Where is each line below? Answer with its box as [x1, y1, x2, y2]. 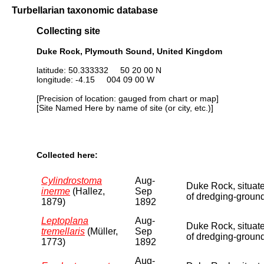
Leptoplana [41, 215, 88, 226]
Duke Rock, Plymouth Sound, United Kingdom [37, 46, 222, 56]
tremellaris [41, 226, 85, 236]
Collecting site [37, 25, 100, 37]
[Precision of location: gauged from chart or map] [37, 93, 219, 103]
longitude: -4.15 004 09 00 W [37, 74, 154, 84]
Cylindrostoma [41, 175, 102, 186]
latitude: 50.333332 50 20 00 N [37, 65, 161, 75]
